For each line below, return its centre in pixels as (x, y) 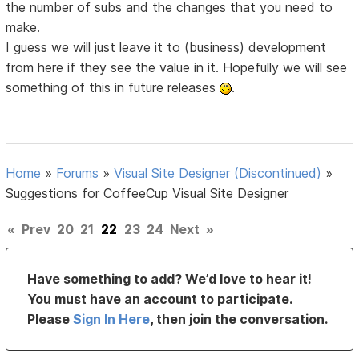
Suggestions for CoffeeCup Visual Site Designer (147, 194)
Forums (78, 173)
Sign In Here (112, 319)
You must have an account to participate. (160, 299)
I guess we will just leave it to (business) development (166, 48)
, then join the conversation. (239, 319)
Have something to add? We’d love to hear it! (170, 279)
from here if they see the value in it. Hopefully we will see (177, 68)
